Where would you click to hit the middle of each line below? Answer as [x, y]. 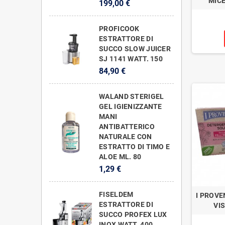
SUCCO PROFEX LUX [133, 214]
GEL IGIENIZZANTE [131, 106]
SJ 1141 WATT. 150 [131, 59]
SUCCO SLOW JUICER [135, 48]
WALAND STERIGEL [132, 96]
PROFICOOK [119, 28]
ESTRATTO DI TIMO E [135, 146]
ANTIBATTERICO [127, 126]
